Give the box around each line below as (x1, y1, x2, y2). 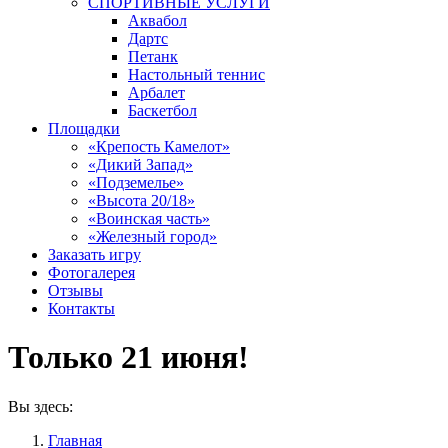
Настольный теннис (128, 66, 265, 83)
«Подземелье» (88, 174, 184, 191)
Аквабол (128, 12, 187, 29)
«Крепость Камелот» (88, 138, 230, 155)
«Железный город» (88, 228, 217, 245)
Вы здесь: (8, 397, 73, 415)
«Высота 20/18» (88, 192, 195, 209)
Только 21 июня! (8, 339, 249, 376)
